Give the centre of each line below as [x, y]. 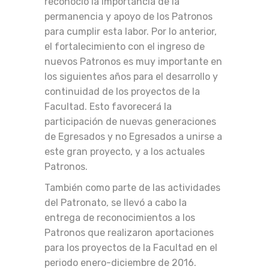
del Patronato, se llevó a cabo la [116, 203]
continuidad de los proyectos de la [122, 92]
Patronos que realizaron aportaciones [129, 233]
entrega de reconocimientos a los [120, 218]
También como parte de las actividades [132, 188]
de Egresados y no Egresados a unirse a [133, 137]
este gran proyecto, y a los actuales [125, 152]
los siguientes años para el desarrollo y [131, 77]
